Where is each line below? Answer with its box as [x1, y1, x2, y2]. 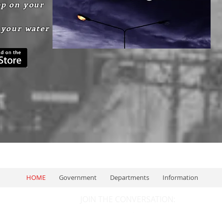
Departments [110, 173, 149, 182]
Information [163, 173, 198, 182]
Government [59, 173, 97, 182]
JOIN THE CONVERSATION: [80, 194, 177, 205]
